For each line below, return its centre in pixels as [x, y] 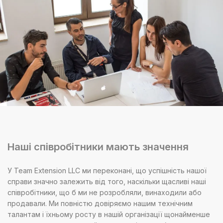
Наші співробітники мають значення [98, 147]
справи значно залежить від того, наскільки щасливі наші [107, 181]
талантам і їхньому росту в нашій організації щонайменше [109, 214]
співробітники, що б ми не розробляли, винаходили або [105, 192]
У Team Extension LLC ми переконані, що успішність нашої [107, 170]
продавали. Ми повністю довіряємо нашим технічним [100, 203]
